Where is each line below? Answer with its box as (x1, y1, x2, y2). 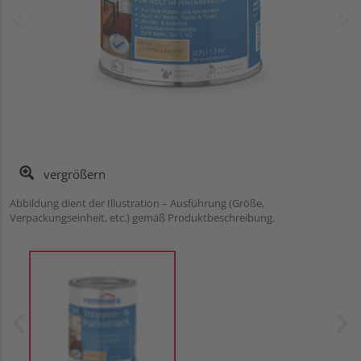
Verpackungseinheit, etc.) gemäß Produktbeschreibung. (10, 210, 275, 225)
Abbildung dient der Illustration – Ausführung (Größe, (10, 195, 264, 210)
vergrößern (40, 165, 106, 182)
